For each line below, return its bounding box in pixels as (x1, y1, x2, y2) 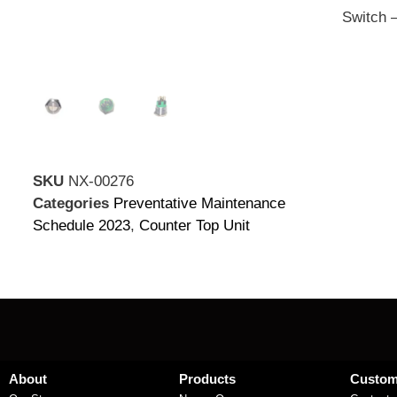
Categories (33, 194, 109, 212)
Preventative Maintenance (113, 194, 285, 212)
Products (179, 370, 237, 386)
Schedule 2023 (33, 216, 130, 234)
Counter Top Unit (139, 216, 250, 234)
